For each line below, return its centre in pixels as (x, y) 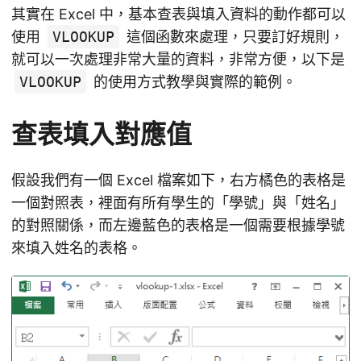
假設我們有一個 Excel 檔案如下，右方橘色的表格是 (178, 180)
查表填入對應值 (102, 135)
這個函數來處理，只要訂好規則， (233, 37)
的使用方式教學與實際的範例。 (193, 82)
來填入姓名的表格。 (77, 248)
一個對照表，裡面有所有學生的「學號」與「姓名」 (178, 203)
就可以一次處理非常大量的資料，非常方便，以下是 (178, 60)
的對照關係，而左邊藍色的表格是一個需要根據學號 (178, 226)
